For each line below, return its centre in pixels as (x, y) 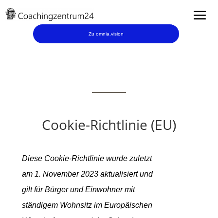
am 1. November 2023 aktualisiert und (87, 174)
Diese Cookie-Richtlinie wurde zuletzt (87, 158)
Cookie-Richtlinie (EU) (109, 125)
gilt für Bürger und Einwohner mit (78, 190)
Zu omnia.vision (106, 34)
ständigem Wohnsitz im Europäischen (87, 205)
